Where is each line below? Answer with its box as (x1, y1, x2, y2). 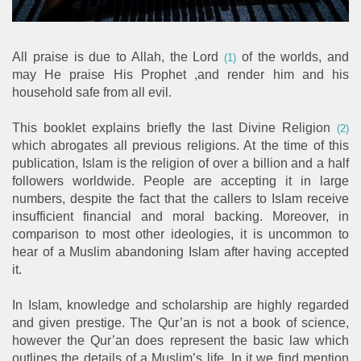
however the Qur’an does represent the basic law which (12, 333, 349, 347)
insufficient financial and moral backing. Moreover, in (12, 209, 349, 223)
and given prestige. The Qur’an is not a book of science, (12, 315, 349, 330)
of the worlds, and (236, 49, 349, 64)
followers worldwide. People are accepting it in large (12, 173, 349, 188)
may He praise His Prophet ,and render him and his (12, 67, 349, 81)
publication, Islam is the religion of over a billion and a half (12, 156, 349, 170)
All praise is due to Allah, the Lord (12, 49, 224, 64)
